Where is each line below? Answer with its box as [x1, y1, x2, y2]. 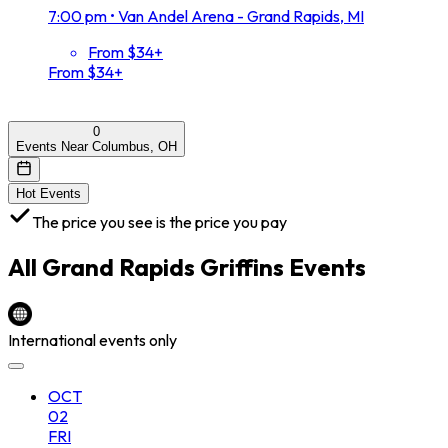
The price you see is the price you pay [32, 211, 287, 232]
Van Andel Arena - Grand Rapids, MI [118, 5, 364, 26]
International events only [8, 329, 177, 350]
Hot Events [16, 185, 81, 201]
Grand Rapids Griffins [42, 251, 284, 282]
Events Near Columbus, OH [16, 138, 177, 154]
